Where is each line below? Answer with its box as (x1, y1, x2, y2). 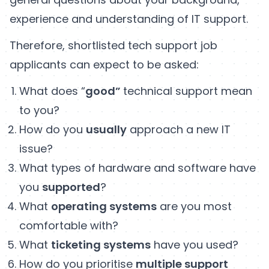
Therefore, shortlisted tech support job (10, 37, 217, 53)
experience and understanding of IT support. (10, 11, 248, 26)
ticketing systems (51, 237, 151, 252)
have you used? (151, 237, 238, 252)
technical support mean (123, 83, 252, 98)
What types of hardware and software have (19, 160, 256, 175)
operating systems (51, 198, 157, 214)
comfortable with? (19, 217, 118, 233)
